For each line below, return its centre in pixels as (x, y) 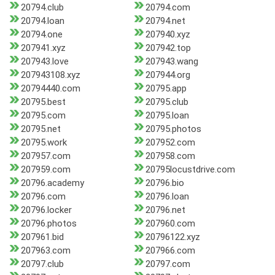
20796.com (43, 197)
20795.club (167, 102)
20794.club (42, 8)
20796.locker (46, 210)
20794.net (165, 21)
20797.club (42, 264)
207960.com (170, 224)
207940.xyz (168, 35)
